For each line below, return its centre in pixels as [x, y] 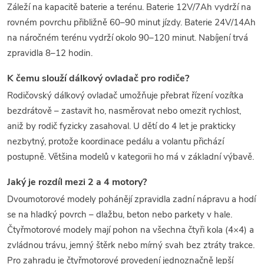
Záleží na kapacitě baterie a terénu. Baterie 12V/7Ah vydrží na [129, 7]
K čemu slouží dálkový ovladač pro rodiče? [98, 79]
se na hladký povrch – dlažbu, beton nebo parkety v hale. [120, 215]
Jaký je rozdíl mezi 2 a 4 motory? [77, 182]
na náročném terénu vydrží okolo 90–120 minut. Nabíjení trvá [128, 38]
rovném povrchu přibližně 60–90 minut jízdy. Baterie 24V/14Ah [131, 23]
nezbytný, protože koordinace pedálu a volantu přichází [115, 142]
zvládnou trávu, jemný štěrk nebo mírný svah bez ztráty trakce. [131, 245]
